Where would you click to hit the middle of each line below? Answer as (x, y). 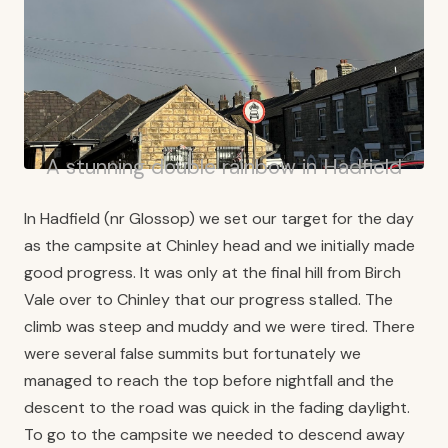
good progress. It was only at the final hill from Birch (212, 272)
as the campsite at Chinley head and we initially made (219, 245)
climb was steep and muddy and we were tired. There (219, 326)
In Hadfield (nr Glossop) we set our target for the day (219, 218)
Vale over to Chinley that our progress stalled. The (208, 299)
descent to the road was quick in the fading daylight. (217, 407)
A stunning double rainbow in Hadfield (224, 166)
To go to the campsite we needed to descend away (214, 434)
